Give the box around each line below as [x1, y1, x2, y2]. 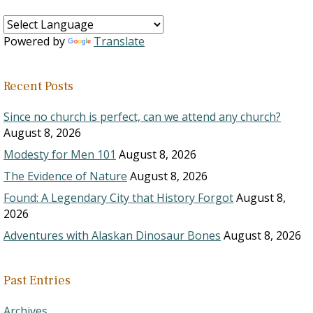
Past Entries [3, 272, 71, 289]
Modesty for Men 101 [3, 147, 116, 162]
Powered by [3, 34, 68, 49]
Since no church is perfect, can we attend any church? [3, 109, 281, 124]
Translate [94, 34, 145, 49]
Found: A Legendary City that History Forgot [3, 190, 233, 205]
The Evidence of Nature [3, 168, 127, 184]
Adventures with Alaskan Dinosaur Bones [3, 228, 221, 243]
